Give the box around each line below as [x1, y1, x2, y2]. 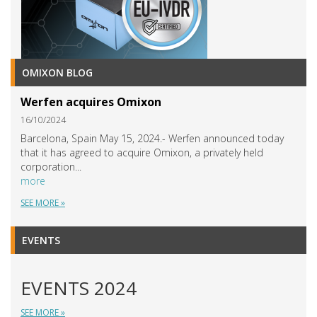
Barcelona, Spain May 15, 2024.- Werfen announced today [21, 131, 284, 145]
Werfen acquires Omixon [21, 93, 161, 110]
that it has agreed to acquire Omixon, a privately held [21, 145, 263, 159]
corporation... [21, 159, 81, 173]
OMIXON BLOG [22, 65, 93, 79]
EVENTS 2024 [21, 275, 137, 301]
